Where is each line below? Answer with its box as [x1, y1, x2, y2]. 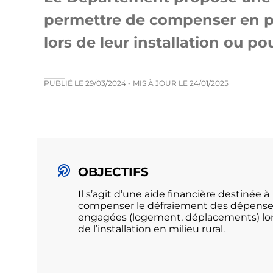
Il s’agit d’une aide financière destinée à [78, 188, 269, 200]
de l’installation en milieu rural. [78, 223, 225, 235]
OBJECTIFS [78, 165, 149, 179]
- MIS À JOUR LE [128, 79, 190, 88]
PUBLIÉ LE [44, 79, 85, 88]
